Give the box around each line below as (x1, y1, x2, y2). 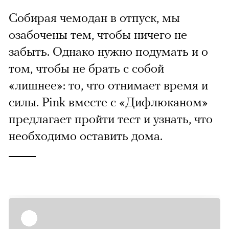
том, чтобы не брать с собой (9, 61, 164, 76)
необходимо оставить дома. (9, 128, 163, 143)
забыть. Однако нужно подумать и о (9, 44, 208, 59)
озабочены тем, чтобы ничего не (9, 27, 187, 42)
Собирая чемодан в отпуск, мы (9, 10, 180, 25)
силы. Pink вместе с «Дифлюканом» (9, 95, 208, 109)
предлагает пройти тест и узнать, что (9, 111, 213, 126)
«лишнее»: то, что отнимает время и (9, 78, 208, 93)
